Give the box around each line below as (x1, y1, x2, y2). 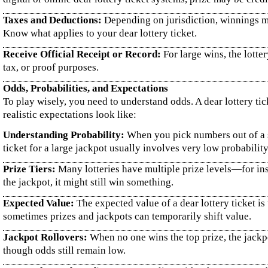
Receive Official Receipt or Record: (3, 48, 161, 60)
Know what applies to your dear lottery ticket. (3, 28, 197, 39)
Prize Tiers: (3, 163, 56, 175)
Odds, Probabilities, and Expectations (3, 83, 168, 94)
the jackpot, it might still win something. (3, 176, 173, 188)
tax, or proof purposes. (3, 62, 99, 73)
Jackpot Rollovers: (3, 232, 87, 243)
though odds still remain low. (3, 245, 126, 256)
